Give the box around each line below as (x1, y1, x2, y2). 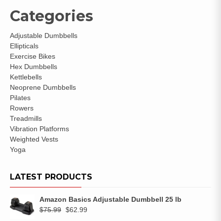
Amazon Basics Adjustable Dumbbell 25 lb (39, 195, 182, 203)
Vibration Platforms (10, 124, 69, 133)
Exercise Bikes (10, 52, 55, 60)
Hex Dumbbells (10, 62, 57, 71)
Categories (10, 6, 93, 25)
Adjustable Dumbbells (10, 31, 77, 39)
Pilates (10, 93, 31, 102)
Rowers (10, 104, 34, 112)
